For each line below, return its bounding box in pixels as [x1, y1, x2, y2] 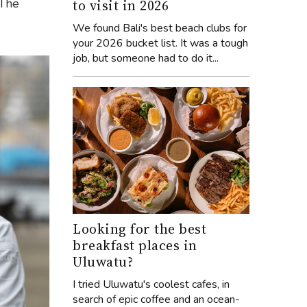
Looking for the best [73, 219, 206, 238]
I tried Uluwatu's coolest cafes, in [73, 276, 230, 292]
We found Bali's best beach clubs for [73, 21, 247, 36]
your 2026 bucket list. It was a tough [73, 36, 248, 51]
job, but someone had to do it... [73, 51, 219, 66]
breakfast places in [73, 235, 197, 255]
